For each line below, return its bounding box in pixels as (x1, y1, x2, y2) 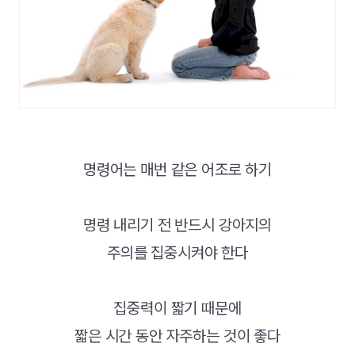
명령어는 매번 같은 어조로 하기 (82, 160, 273, 180)
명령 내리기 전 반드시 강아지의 (82, 216, 273, 235)
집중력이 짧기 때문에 (113, 299, 242, 319)
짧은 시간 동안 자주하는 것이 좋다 (74, 326, 281, 346)
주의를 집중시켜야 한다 (106, 243, 249, 263)
